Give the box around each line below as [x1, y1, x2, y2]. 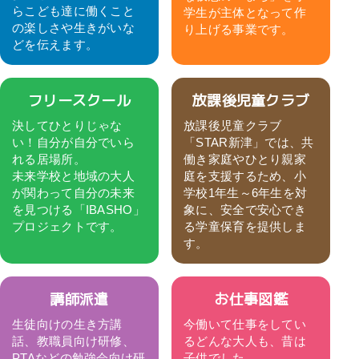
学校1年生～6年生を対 [184, 186, 308, 200]
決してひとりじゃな [12, 119, 123, 133]
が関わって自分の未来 [12, 186, 135, 200]
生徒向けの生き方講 [12, 317, 123, 332]
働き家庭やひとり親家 [184, 152, 307, 167]
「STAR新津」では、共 [184, 135, 314, 150]
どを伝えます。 [12, 38, 99, 52]
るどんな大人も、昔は [184, 334, 307, 349]
